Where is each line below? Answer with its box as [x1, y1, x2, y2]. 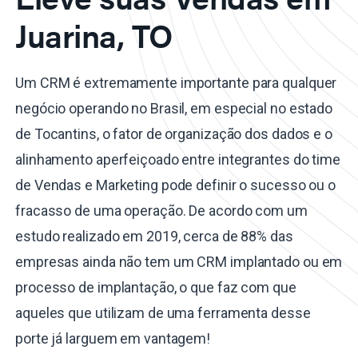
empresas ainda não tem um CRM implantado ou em [15, 253, 343, 271]
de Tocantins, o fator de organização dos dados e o [15, 125, 332, 143]
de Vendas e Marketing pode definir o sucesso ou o [15, 177, 336, 194]
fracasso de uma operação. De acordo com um [15, 202, 308, 220]
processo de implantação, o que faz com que [15, 279, 296, 296]
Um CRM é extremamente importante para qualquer [15, 74, 337, 92]
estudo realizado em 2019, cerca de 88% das [15, 228, 293, 245]
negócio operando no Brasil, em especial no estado [15, 100, 333, 117]
